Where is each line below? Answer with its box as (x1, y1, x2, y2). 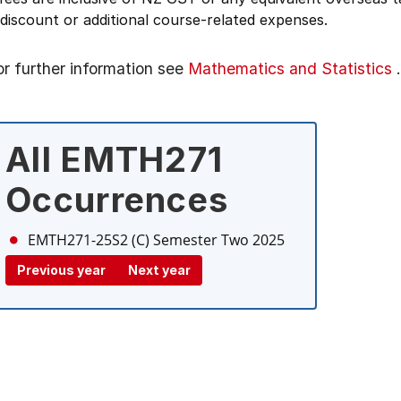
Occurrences (5, 179, 229, 220)
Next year (128, 262, 191, 277)
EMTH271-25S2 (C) (28, 230, 149, 250)
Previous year (17, 262, 106, 277)
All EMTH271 (5, 139, 224, 180)
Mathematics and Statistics (188, 59, 392, 78)
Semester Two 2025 (153, 230, 285, 250)
